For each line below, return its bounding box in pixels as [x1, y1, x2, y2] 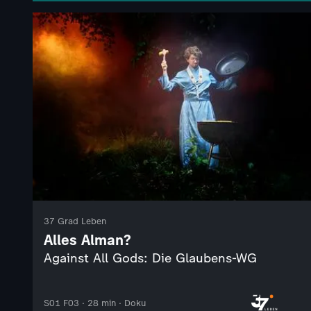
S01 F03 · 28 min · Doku [44, 297, 146, 308]
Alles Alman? [44, 231, 131, 249]
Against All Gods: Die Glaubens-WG [44, 251, 257, 267]
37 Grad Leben [44, 216, 106, 227]
